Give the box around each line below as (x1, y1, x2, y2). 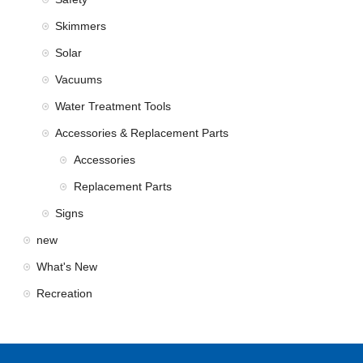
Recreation (36, 287, 93, 301)
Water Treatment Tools (54, 100, 171, 113)
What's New (36, 260, 98, 274)
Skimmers (54, 19, 106, 33)
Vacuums (54, 73, 102, 87)
